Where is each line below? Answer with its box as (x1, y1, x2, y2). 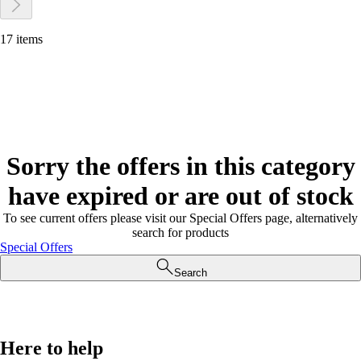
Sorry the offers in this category (6, 151, 355, 180)
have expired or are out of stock (7, 181, 354, 210)
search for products (132, 226, 229, 239)
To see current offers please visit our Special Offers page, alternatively (3, 211, 358, 225)
